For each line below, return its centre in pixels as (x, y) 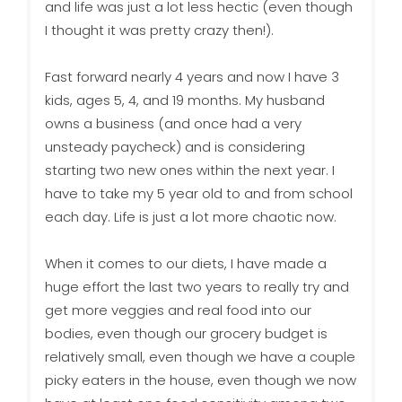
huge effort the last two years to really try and (197, 287)
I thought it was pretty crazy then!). (159, 31)
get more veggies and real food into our (178, 310)
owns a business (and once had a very (173, 124)
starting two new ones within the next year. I (189, 170)
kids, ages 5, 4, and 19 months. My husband (184, 100)
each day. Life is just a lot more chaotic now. (190, 217)
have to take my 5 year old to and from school (198, 194)
